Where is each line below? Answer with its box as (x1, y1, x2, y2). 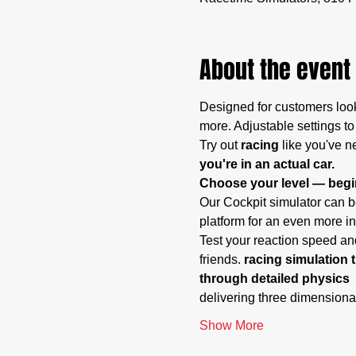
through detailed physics (199, 272, 353, 285)
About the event (199, 52, 350, 87)
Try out (199, 138, 238, 152)
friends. (199, 253, 244, 266)
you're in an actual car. (199, 157, 335, 171)
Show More (199, 319, 264, 332)
